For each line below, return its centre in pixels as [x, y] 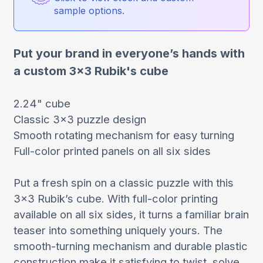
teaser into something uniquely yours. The [118, 230]
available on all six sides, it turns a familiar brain [131, 215]
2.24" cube [42, 104]
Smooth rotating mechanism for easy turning [124, 135]
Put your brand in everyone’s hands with [129, 54]
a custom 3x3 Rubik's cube [91, 71]
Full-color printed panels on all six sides [112, 151]
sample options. [89, 11]
